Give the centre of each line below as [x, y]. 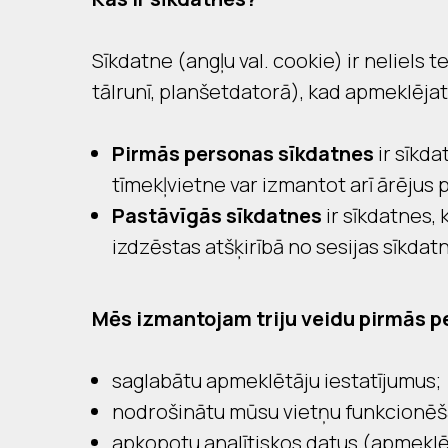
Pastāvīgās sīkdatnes [217, 215]
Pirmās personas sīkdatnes [243, 153]
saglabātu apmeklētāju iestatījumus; [276, 380]
